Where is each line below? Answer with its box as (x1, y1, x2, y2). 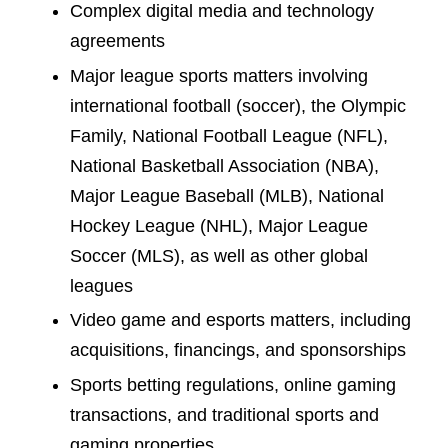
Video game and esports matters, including (70, 310, 411, 330)
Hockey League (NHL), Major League (70, 215, 368, 236)
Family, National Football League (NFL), (70, 125, 388, 146)
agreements (70, 31, 165, 51)
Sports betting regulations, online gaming (70, 374, 396, 395)
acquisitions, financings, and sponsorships (70, 340, 406, 360)
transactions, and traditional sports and (70, 404, 379, 425)
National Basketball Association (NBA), (70, 155, 379, 176)
